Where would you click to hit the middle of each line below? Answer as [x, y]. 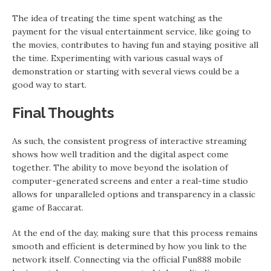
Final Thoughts [63, 113]
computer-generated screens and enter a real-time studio [130, 181]
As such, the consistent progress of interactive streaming [129, 141]
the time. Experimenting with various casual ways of [117, 58]
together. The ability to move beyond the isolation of [120, 168]
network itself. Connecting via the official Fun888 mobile [127, 260]
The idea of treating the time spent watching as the [117, 18]
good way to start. [49, 85]
